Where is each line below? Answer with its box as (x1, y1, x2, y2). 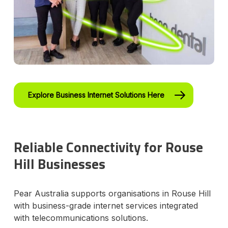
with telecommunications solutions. (13, 212, 148, 223)
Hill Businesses (13, 153, 105, 174)
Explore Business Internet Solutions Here (27, 90, 164, 99)
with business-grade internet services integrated (13, 200, 198, 211)
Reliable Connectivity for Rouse (13, 136, 203, 157)
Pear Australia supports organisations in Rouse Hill (13, 188, 211, 198)
